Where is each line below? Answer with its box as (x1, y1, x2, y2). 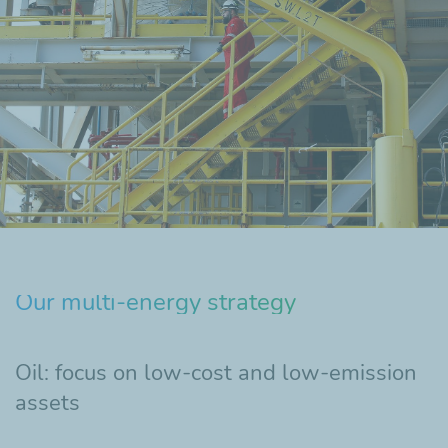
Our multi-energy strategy (15, 285, 296, 318)
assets (15, 387, 80, 418)
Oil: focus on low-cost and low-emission (15, 357, 417, 388)
